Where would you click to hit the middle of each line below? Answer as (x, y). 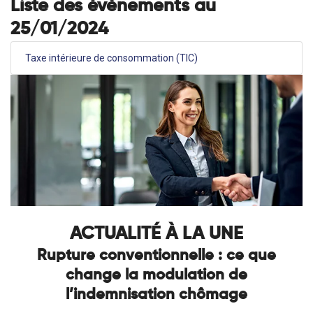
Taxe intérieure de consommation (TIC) (111, 58)
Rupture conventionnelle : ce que (156, 255)
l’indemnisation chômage (156, 294)
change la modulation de (156, 275)
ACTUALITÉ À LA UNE (156, 234)
